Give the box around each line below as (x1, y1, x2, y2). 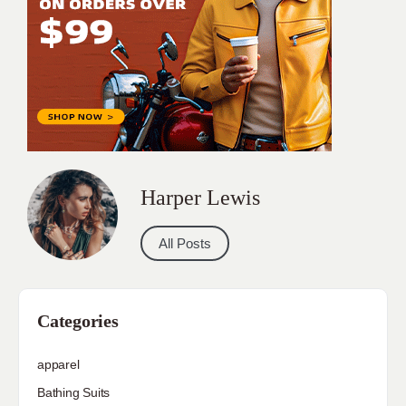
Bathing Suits (37, 384, 111, 400)
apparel (37, 356, 80, 372)
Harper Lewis (140, 185, 260, 209)
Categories (37, 310, 119, 331)
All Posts (159, 235, 211, 251)
